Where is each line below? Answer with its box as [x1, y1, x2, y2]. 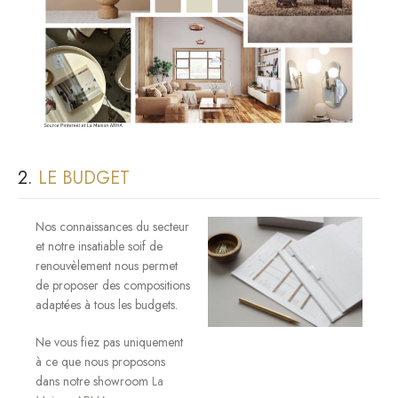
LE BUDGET [33, 164, 130, 191]
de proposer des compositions [36, 275, 190, 294]
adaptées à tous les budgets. [36, 295, 178, 314]
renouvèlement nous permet [36, 256, 178, 275]
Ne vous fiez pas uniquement [36, 332, 183, 351]
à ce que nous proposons [36, 352, 165, 370]
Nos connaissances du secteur [36, 217, 189, 235]
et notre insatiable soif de [36, 236, 163, 255]
